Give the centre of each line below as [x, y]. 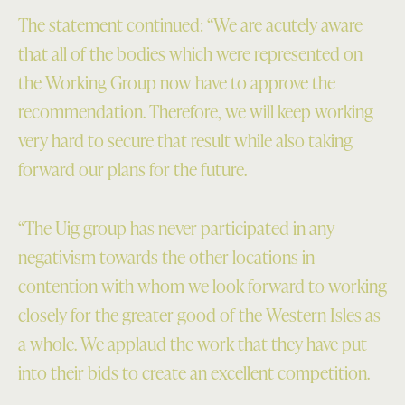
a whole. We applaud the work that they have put [193, 343]
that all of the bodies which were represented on [190, 54]
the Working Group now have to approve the [177, 83]
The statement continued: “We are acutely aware [190, 25]
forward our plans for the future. [132, 170]
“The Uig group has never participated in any [176, 227]
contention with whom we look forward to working [202, 285]
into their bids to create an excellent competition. [194, 372]
